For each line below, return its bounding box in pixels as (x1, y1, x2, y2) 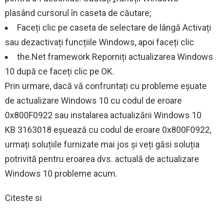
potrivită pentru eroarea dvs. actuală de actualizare (5, 154, 199, 164)
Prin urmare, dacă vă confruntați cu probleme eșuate (5, 81, 207, 91)
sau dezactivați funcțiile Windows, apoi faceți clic (5, 37, 194, 48)
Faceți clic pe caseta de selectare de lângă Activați (17, 22, 211, 33)
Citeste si (5, 193, 42, 203)
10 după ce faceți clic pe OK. (5, 66, 114, 77)
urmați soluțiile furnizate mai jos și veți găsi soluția (5, 139, 200, 150)
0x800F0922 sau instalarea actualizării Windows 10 (5, 110, 201, 121)
